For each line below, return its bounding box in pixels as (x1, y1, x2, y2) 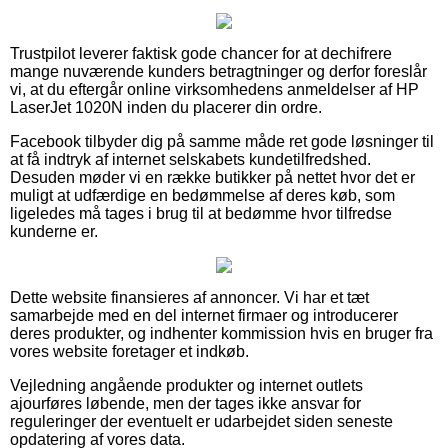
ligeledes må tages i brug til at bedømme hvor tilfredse (10, 204, 392, 222)
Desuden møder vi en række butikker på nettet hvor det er (10, 168, 415, 186)
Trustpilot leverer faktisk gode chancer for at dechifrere (10, 44, 392, 62)
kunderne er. (10, 222, 98, 240)
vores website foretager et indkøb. (10, 342, 249, 360)
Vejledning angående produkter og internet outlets (10, 376, 363, 394)
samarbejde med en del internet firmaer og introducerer (10, 306, 398, 324)
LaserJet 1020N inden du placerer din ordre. (10, 98, 322, 116)
